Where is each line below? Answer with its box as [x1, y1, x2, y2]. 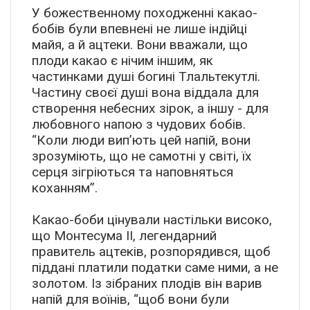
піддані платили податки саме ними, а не [32, 259, 278, 276]
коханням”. [32, 180, 98, 197]
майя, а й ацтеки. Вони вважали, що [32, 37, 248, 53]
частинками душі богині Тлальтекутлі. [32, 69, 260, 85]
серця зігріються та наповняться [32, 164, 233, 181]
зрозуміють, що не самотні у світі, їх [32, 148, 252, 165]
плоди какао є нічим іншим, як [32, 53, 213, 69]
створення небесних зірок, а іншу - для [32, 100, 268, 117]
